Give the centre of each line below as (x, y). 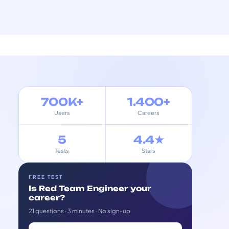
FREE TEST (46, 177)
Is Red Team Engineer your (90, 189)
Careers (149, 113)
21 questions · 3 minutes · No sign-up (79, 211)
